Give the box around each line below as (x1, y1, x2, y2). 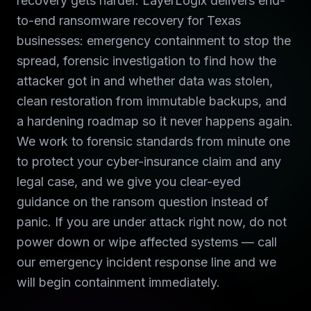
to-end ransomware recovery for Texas (17, 13, 241, 28)
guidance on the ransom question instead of (17, 194, 269, 209)
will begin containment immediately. (17, 275, 220, 289)
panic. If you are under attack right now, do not (17, 215, 287, 229)
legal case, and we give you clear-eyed (17, 174, 241, 189)
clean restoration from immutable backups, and (17, 94, 287, 108)
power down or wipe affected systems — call (17, 235, 277, 249)
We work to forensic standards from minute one (17, 134, 290, 149)
